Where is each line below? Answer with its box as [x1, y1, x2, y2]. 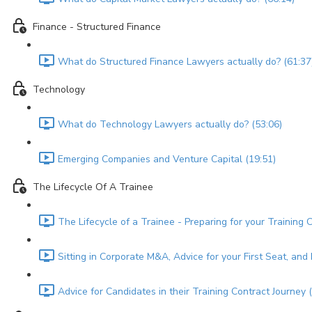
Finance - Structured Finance [33, 20, 161, 34]
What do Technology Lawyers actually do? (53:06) [58, 118, 282, 132]
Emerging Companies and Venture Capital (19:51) [58, 153, 276, 166]
